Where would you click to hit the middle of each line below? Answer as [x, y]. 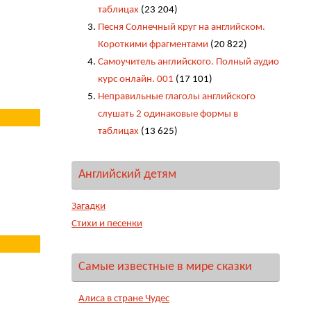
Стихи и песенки [107, 224]
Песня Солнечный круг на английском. [181, 27]
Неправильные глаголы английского [176, 96]
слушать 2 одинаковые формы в [168, 114]
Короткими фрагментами [153, 44]
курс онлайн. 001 [135, 79]
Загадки [89, 206]
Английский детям [127, 174]
